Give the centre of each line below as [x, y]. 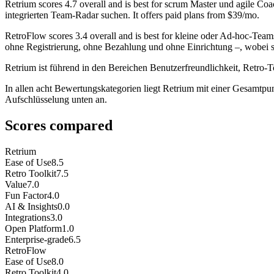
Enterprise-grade [37, 240]
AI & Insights [31, 207]
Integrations [28, 218]
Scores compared [59, 126]
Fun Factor [26, 196]
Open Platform [33, 229]
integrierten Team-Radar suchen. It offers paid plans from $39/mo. [132, 15]
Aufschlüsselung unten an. [56, 100]
